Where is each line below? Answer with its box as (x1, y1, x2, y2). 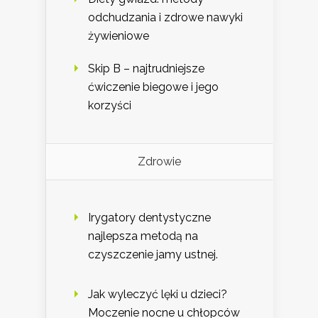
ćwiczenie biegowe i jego (88, 79, 219, 94)
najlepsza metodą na (88, 229, 198, 243)
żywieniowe (88, 28, 149, 43)
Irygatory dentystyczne (88, 210, 211, 224)
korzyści (88, 98, 131, 112)
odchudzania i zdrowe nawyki (88, 10, 243, 24)
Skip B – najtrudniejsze (88, 61, 204, 75)
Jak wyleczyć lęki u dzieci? (88, 287, 227, 301)
